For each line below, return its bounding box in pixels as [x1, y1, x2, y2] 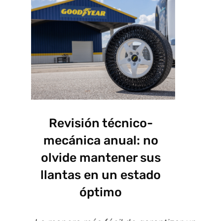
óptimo [79, 185, 122, 200]
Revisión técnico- [48, 116, 153, 131]
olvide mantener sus [40, 150, 161, 165]
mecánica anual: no [43, 133, 158, 148]
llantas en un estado [40, 168, 161, 183]
